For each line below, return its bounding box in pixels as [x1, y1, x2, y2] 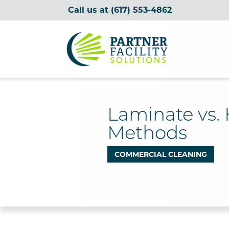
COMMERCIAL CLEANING [114, 150, 207, 159]
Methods [107, 125, 187, 144]
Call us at [68, 5, 111, 15]
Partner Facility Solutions [65, 50, 167, 60]
